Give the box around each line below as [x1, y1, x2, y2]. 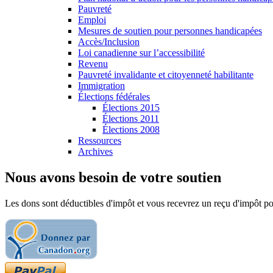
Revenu [78, 58, 108, 69]
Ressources [78, 135, 121, 146]
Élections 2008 [102, 124, 160, 135]
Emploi [78, 15, 106, 25]
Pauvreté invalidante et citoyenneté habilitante [78, 69, 253, 80]
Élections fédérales [78, 91, 150, 102]
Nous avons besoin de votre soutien [5, 169, 221, 185]
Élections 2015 [102, 102, 160, 113]
